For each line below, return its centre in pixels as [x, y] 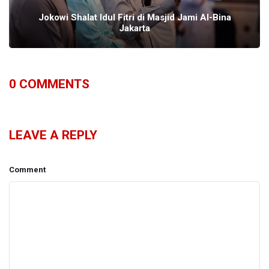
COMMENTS [53, 84]
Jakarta [134, 29]
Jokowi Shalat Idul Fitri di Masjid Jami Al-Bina [134, 18]
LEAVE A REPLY [53, 135]
